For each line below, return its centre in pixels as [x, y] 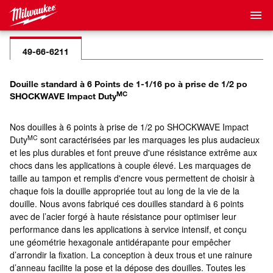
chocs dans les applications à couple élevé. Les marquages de [130, 165]
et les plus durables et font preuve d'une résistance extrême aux [133, 152]
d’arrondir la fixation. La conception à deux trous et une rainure [131, 255]
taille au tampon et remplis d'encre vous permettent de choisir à [132, 178]
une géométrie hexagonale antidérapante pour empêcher [120, 242]
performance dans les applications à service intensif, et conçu [128, 229]
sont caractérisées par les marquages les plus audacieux [149, 140]
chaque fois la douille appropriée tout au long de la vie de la [125, 191]
